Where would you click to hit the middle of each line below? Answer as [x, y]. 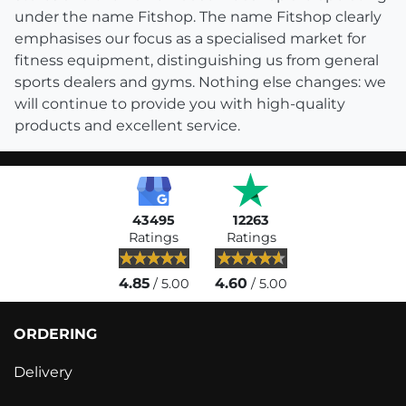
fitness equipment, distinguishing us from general [197, 61]
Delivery [43, 372]
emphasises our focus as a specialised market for [190, 39]
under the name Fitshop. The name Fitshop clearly [198, 17]
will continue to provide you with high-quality [180, 104]
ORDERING [55, 334]
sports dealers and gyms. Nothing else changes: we [200, 82]
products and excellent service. [127, 126]
